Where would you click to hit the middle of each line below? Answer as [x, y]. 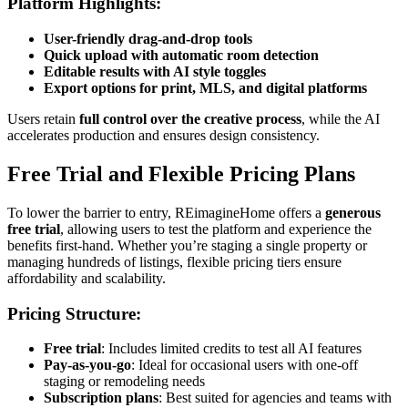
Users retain [43, 119]
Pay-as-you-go [87, 365]
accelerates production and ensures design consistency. [163, 136]
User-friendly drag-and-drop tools [148, 39]
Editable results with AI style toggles [155, 72]
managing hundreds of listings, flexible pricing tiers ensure [174, 261]
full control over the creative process [190, 119]
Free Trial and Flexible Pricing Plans [181, 173]
